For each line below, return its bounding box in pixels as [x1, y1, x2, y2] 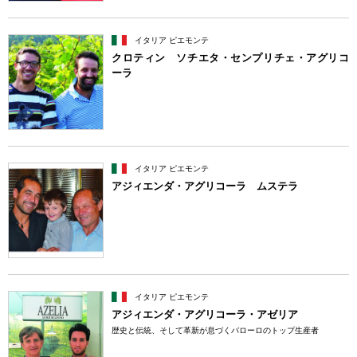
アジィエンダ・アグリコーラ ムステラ [112, 180, 298, 192]
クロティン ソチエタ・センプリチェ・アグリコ [112, 52, 349, 64]
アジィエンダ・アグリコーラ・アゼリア [112, 308, 298, 320]
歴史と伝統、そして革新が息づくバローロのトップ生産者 [112, 326, 319, 335]
